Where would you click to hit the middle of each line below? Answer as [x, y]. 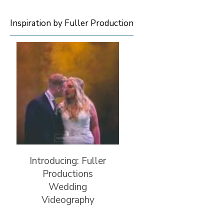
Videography [68, 200]
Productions [68, 174]
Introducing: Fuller [68, 161]
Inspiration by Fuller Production [72, 23]
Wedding [68, 187]
